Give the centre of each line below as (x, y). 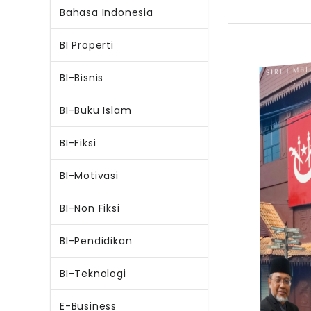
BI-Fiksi (78, 143)
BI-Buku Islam (96, 110)
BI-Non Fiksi (90, 208)
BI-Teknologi (93, 274)
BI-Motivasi (89, 176)
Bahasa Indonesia (107, 12)
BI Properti (87, 45)
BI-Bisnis (82, 78)
